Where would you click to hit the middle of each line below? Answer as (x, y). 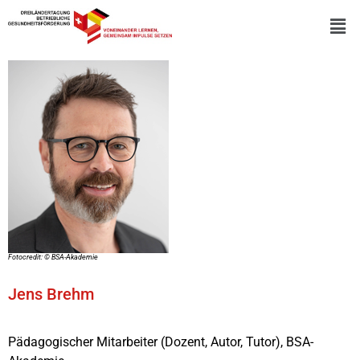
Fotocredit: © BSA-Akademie (53, 258)
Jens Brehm (51, 295)
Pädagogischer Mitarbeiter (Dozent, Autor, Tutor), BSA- (161, 342)
